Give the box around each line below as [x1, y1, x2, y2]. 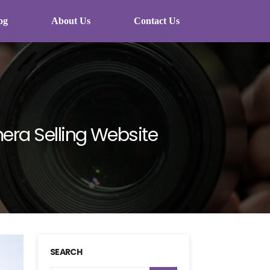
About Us [51, 16, 90, 26]
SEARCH [50, 246, 82, 258]
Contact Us [134, 16, 180, 26]
